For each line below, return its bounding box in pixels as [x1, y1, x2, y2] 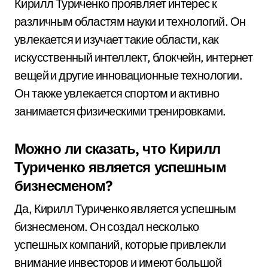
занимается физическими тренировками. [14, 103, 226, 118]
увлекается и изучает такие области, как [14, 32, 219, 47]
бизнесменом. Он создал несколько [14, 219, 199, 234]
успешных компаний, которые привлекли [14, 237, 226, 252]
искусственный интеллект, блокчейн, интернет [14, 50, 253, 65]
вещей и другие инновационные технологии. [14, 68, 242, 83]
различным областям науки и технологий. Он [14, 14, 246, 29]
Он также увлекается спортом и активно [14, 86, 220, 100]
